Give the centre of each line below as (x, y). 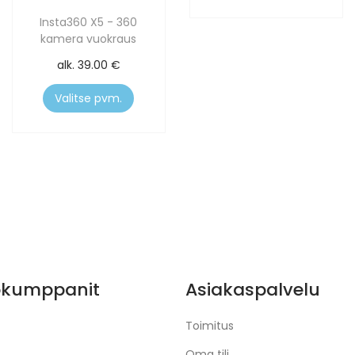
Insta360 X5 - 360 (89, 23)
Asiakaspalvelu (253, 290)
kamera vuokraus (89, 39)
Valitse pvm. (89, 99)
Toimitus (210, 326)
